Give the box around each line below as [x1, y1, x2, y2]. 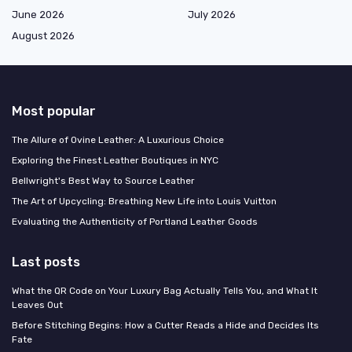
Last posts [12, 254, 80, 270]
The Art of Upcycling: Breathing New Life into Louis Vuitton [12, 196, 277, 207]
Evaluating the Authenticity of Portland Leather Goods [12, 216, 258, 228]
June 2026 [12, 9, 64, 21]
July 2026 [188, 9, 236, 21]
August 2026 [12, 30, 75, 42]
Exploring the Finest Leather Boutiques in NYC [12, 155, 218, 167]
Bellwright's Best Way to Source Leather [12, 175, 195, 187]
